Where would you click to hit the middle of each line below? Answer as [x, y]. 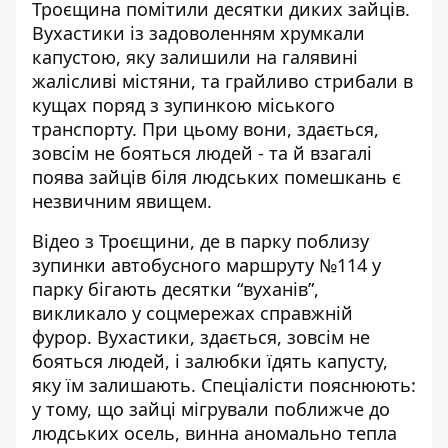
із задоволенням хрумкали [247, 33]
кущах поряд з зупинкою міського [183, 105]
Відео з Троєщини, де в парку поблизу [200, 241]
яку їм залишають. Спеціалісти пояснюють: [224, 385]
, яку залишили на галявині [237, 57]
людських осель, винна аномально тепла [214, 433]
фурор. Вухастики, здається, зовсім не [201, 337]
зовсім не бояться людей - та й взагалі [202, 153]
